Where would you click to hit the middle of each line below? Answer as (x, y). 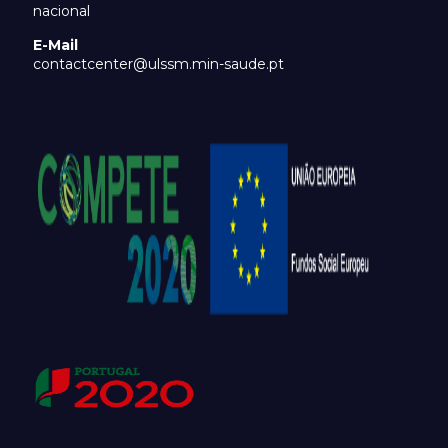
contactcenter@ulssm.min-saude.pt (158, 64)
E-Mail (55, 45)
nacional (61, 11)
